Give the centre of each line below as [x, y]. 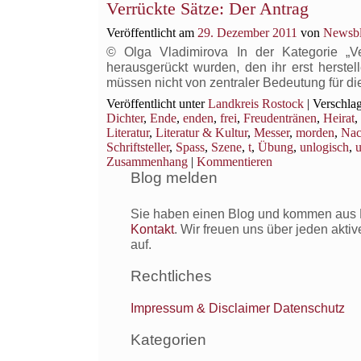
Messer [272, 133]
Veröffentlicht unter [156, 104]
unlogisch [324, 147]
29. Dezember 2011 [247, 33]
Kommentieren [234, 162]
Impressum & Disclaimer [200, 308]
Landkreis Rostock [256, 104]
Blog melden [174, 178]
